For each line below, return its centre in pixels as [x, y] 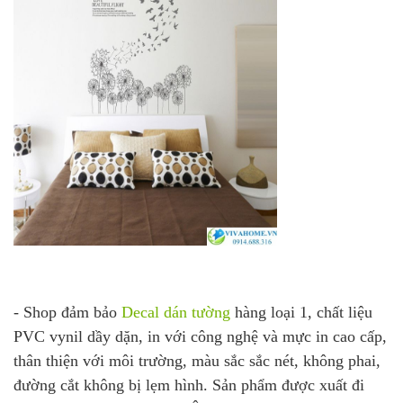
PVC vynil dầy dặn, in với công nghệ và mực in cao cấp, [200, 337]
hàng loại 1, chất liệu [301, 313]
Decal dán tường [176, 313]
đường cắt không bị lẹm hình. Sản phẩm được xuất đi [189, 385]
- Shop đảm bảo [67, 313]
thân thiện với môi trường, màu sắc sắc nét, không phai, [197, 361]
